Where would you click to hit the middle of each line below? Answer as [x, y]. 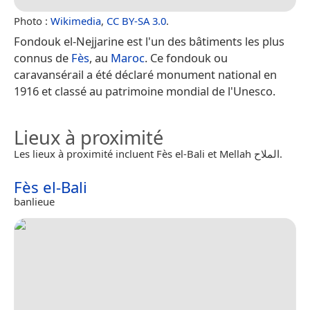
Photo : [32, 20]
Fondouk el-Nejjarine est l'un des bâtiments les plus [149, 41]
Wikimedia [76, 20]
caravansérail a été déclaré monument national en [145, 74]
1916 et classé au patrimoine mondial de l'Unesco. [145, 91]
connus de [43, 57]
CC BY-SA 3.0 [136, 20]
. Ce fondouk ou [186, 57]
